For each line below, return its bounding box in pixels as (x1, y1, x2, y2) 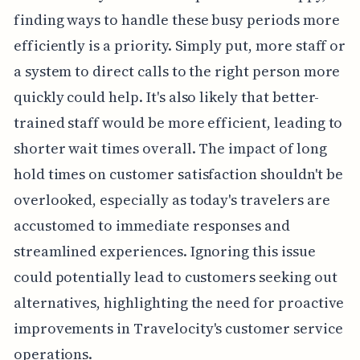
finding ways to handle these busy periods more (13, 9, 340, 30)
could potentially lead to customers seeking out (13, 266, 337, 287)
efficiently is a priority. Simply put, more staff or (13, 35, 346, 55)
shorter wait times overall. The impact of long (13, 137, 327, 158)
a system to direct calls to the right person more (13, 60, 341, 81)
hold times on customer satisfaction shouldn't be (13, 163, 343, 184)
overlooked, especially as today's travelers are (13, 189, 330, 210)
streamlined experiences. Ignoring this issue (13, 240, 316, 261)
